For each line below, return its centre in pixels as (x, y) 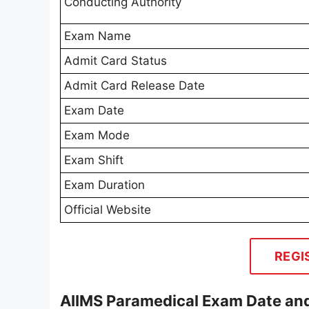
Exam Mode (97, 136)
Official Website (108, 210)
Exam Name (98, 36)
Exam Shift (94, 160)
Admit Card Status (116, 61)
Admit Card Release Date (134, 86)
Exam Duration (104, 185)
